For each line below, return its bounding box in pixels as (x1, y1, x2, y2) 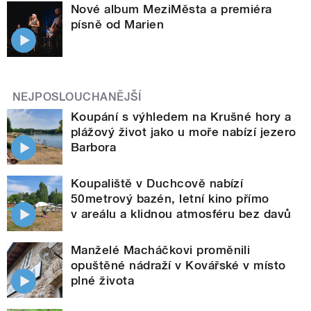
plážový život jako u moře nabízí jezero (71, 124, 296, 139)
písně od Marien (71, 17, 165, 31)
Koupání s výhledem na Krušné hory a (71, 109, 292, 124)
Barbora (71, 140, 117, 154)
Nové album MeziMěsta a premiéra (71, 1, 272, 16)
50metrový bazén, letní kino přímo (71, 191, 269, 205)
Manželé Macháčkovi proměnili (71, 242, 251, 257)
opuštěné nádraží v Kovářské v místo (71, 258, 286, 272)
